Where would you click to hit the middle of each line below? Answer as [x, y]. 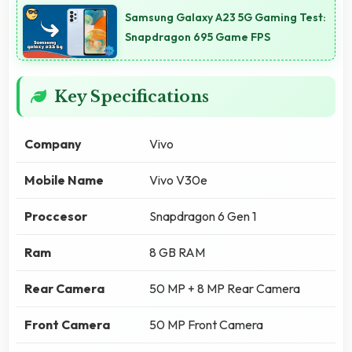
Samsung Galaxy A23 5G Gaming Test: [225, 17]
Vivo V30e [178, 180]
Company [53, 143]
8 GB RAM [177, 252]
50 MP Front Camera [206, 324]
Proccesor [56, 216]
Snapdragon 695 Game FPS [198, 37]
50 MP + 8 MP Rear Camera [225, 288]
